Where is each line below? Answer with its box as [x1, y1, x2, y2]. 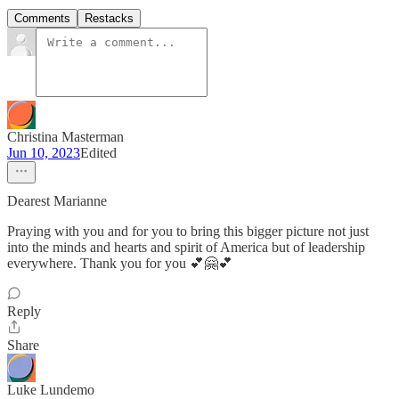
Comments [14, 12, 70, 26]
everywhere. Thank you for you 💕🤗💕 [7, 256, 232, 272]
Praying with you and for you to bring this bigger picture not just [7, 224, 369, 240]
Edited [80, 145, 117, 161]
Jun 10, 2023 [7, 145, 80, 161]
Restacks [85, 12, 134, 26]
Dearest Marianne [7, 193, 107, 209]
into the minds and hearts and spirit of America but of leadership [7, 240, 365, 256]
